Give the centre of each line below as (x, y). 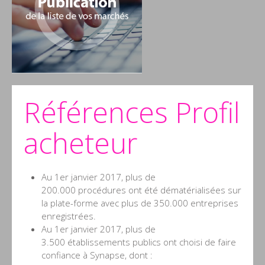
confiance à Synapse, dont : (97, 255)
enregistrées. (69, 216)
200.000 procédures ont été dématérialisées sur (141, 190)
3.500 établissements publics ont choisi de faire (139, 242)
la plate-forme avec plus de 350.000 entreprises (140, 203)
